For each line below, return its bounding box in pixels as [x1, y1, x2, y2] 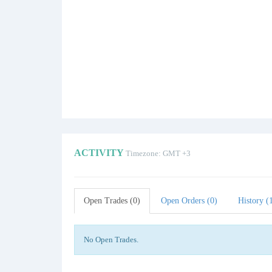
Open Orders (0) [161, 196, 217, 205]
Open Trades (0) [84, 196, 140, 205]
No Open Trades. [84, 235, 138, 244]
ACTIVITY [74, 148, 126, 158]
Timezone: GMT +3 [126, 149, 191, 158]
